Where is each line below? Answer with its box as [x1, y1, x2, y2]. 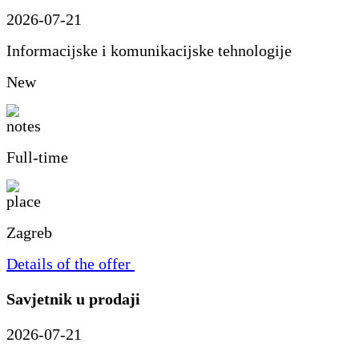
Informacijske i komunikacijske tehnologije [6, 41, 292, 59]
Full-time [6, 147, 68, 166]
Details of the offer [6, 254, 131, 272]
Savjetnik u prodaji [6, 289, 140, 308]
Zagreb [6, 223, 52, 241]
